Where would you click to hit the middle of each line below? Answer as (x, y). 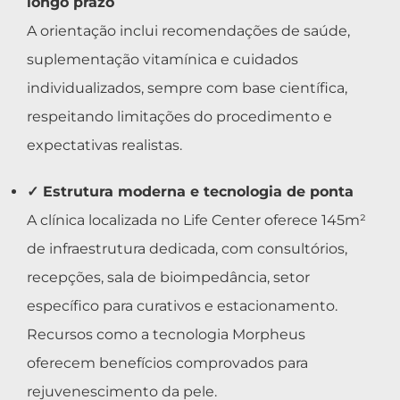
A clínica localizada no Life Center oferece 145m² (196, 220)
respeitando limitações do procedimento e (179, 116)
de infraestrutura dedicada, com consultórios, (187, 248)
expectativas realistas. (104, 145)
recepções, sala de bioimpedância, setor (168, 277)
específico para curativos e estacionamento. (182, 305)
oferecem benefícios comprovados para (167, 362)
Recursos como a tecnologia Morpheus (166, 334)
